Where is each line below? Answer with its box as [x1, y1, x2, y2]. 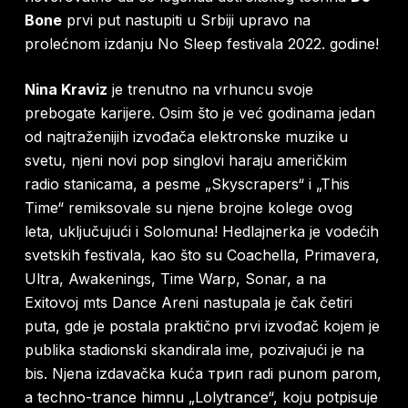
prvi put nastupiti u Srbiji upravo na [61, 11, 311, 30]
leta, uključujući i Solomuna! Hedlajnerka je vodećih [24, 222, 379, 241]
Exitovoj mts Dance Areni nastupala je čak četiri [24, 293, 352, 312]
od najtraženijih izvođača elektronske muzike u [24, 127, 348, 147]
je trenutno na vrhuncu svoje [107, 80, 313, 99]
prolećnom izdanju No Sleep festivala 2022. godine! [24, 35, 379, 54]
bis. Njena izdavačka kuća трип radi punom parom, [24, 364, 382, 383]
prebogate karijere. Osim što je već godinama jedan [24, 104, 375, 123]
